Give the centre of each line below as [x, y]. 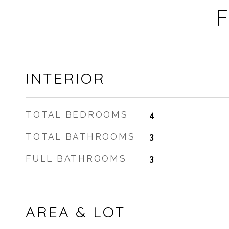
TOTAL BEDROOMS [77, 114]
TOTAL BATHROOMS [81, 136]
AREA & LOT [76, 212]
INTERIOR [65, 78]
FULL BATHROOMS [76, 158]
